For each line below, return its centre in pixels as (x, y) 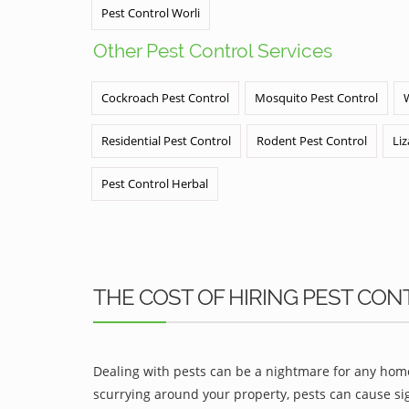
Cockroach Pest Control (165, 98)
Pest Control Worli (151, 13)
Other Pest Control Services (213, 51)
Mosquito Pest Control (316, 98)
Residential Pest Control (166, 141)
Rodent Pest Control (312, 141)
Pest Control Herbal (155, 184)
